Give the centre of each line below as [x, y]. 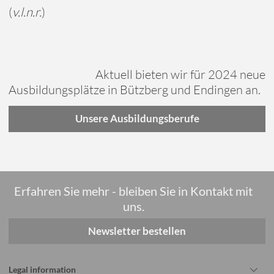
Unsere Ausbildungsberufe [137, 119]
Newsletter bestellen [137, 231]
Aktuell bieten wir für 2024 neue [181, 75]
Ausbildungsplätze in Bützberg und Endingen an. [137, 90]
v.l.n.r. [27, 12]
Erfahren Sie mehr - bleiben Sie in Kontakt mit [134, 191]
